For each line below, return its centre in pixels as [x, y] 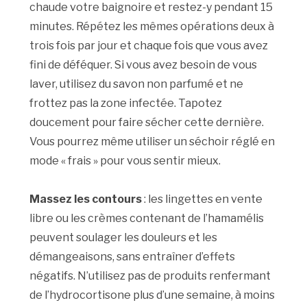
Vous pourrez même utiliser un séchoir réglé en [152, 141]
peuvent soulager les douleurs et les [124, 237]
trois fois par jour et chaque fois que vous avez [149, 45]
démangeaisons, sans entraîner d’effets [133, 256]
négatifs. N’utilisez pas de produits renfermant [150, 275]
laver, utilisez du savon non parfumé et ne [137, 84]
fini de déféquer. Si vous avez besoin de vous [144, 64]
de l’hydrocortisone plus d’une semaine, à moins [152, 295]
